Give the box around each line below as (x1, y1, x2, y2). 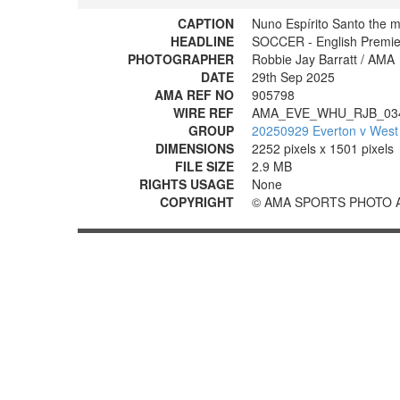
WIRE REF (173, 104, 234, 121)
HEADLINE (171, 32, 234, 50)
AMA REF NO (154, 86, 234, 104)
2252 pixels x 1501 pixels (252, 139, 394, 157)
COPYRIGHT (160, 193, 234, 211)
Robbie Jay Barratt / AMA (252, 50, 395, 68)
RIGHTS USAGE (139, 175, 234, 193)
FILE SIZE (175, 157, 234, 175)
